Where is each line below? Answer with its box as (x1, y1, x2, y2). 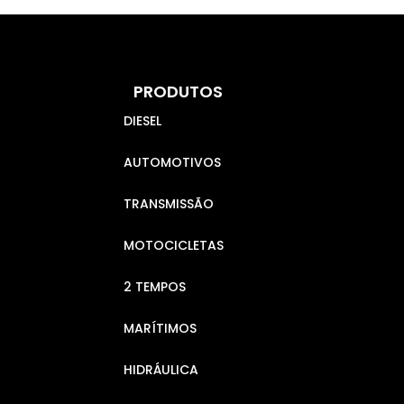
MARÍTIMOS (124, 318, 197, 337)
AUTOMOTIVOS (124, 152, 222, 171)
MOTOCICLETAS (124, 235, 225, 254)
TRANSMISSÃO (124, 194, 215, 213)
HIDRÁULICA (124, 360, 199, 379)
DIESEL (124, 111, 162, 130)
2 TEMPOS (124, 277, 187, 296)
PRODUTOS (133, 79, 224, 103)
